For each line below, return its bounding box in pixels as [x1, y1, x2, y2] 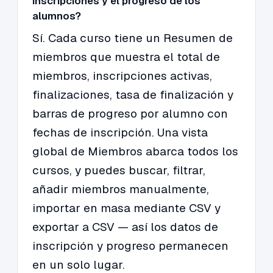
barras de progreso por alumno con [32, 106, 228, 122]
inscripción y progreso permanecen [32, 238, 229, 254]
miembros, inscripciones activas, [32, 68, 212, 84]
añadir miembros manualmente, [32, 182, 209, 197]
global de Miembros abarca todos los [32, 144, 238, 160]
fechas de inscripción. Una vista [32, 125, 208, 141]
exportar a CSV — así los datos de [32, 219, 218, 235]
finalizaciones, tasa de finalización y [32, 87, 233, 103]
